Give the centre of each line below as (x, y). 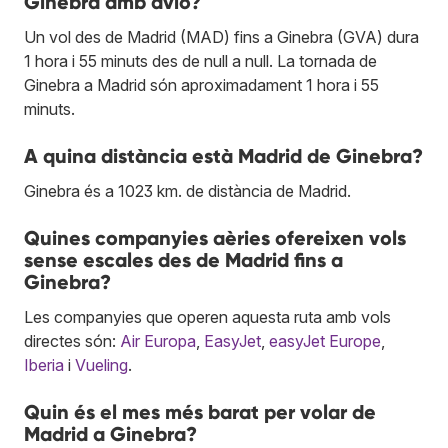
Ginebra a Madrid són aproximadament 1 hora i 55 (201, 84)
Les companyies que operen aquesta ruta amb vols (207, 316)
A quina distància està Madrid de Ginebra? (223, 155)
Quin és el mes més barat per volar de (200, 411)
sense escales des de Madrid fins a (183, 259)
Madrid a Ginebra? (110, 433)
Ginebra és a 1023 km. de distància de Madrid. (187, 190)
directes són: (72, 340)
